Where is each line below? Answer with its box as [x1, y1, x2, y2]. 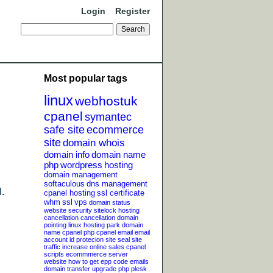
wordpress [60, 160, 102, 171]
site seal [105, 236, 130, 244]
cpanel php [62, 229, 94, 236]
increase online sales [62, 243, 124, 251]
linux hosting [68, 221, 105, 229]
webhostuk [75, 94, 138, 108]
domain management [44, 170, 118, 180]
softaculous [44, 179, 85, 189]
